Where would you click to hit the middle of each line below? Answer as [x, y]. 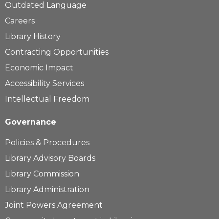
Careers [20, 21]
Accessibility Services [44, 83]
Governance [31, 122]
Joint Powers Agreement [54, 205]
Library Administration [47, 189]
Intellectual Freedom [47, 99]
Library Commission [42, 174]
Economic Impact [39, 68]
